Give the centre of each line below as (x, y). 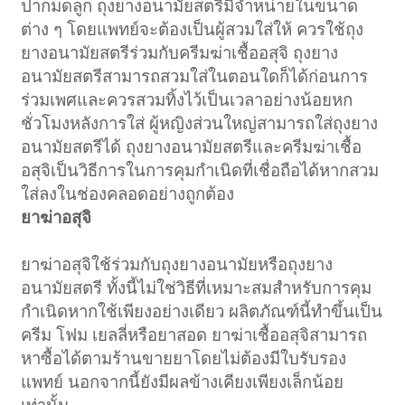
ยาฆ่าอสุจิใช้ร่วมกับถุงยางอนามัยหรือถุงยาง (177, 264)
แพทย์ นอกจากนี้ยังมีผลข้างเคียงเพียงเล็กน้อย (183, 381)
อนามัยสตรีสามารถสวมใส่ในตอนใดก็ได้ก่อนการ (195, 76)
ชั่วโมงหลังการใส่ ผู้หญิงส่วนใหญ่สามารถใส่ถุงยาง (200, 123)
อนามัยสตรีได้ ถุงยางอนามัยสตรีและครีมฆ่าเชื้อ (192, 146)
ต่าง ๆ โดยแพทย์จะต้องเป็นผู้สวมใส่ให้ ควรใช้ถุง (193, 29)
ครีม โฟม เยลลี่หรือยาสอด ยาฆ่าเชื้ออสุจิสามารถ (194, 334)
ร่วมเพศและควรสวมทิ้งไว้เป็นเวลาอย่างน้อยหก (187, 99)
